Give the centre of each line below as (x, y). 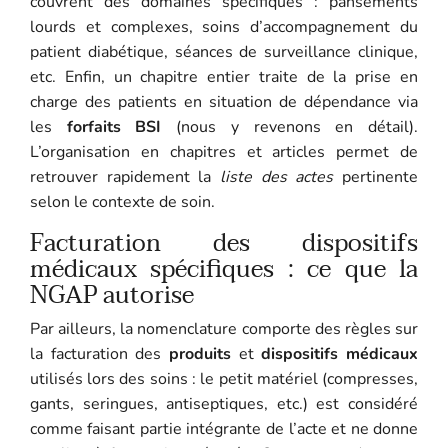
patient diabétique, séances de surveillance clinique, (224, 51)
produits (200, 353)
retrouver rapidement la (124, 176)
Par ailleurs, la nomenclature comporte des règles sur (224, 328)
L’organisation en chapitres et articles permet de (224, 151)
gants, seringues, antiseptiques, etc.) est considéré (224, 403)
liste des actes (277, 176)
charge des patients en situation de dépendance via (224, 101)
